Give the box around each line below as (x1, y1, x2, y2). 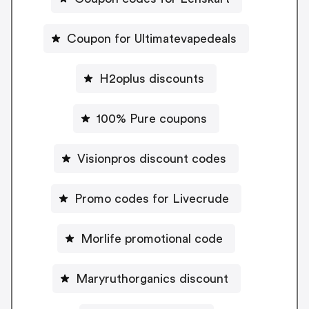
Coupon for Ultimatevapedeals (67, 32, 237, 45)
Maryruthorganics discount (75, 272, 228, 285)
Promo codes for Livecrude (74, 192, 229, 205)
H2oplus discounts (99, 72, 204, 85)
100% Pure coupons (97, 112, 207, 125)
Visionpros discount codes (77, 152, 226, 165)
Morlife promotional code (81, 232, 223, 245)
